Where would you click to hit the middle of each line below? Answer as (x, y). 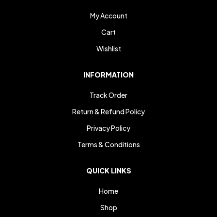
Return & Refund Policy (108, 111)
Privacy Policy (108, 128)
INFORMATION (108, 74)
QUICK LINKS (108, 170)
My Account (108, 15)
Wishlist (108, 48)
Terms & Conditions (108, 144)
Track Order (108, 95)
